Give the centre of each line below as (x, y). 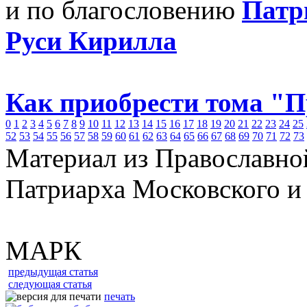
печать (120, 296)
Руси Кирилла (91, 41)
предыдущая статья (53, 272)
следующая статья (50, 284)
